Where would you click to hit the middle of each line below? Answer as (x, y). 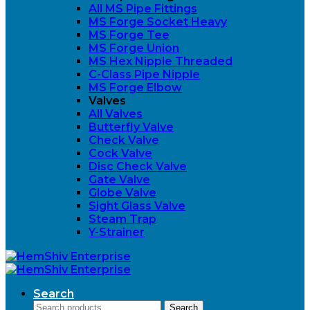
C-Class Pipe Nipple (144, 74)
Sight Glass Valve (137, 206)
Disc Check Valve (138, 166)
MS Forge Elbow (135, 88)
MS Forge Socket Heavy (158, 22)
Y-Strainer (117, 232)
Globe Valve (122, 193)
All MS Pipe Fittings (143, 9)
